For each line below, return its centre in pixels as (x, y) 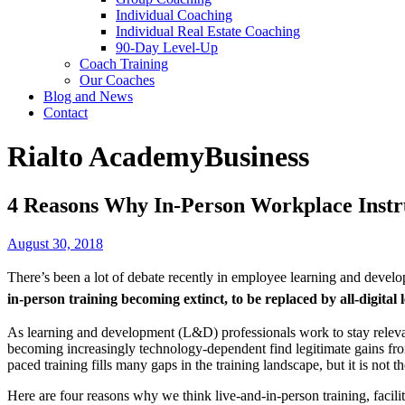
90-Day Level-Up (167, 47)
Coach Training (124, 63)
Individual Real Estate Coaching (208, 31)
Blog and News (88, 96)
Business (257, 157)
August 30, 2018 (55, 243)
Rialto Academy (106, 157)
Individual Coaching (174, 14)
